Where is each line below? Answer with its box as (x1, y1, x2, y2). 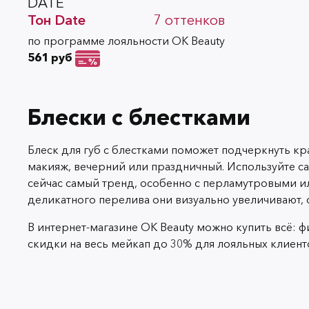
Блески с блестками (28, 103, 250, 130)
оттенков (165, 11, 225, 28)
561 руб (28, 50, 72, 64)
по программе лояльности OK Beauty (28, 33, 225, 48)
